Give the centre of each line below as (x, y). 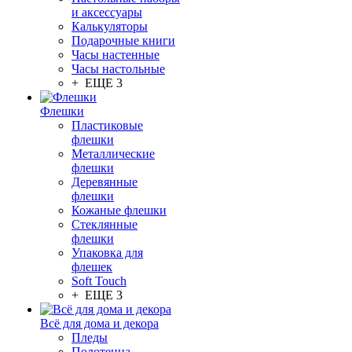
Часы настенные (115, 55)
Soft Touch (99, 281)
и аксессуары (107, 12)
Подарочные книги (123, 40)
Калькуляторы (110, 26)
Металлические (113, 154)
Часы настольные (118, 69)
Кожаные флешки (119, 210)
